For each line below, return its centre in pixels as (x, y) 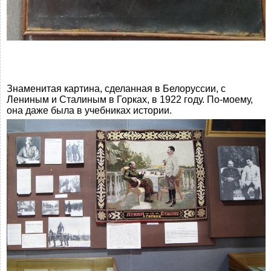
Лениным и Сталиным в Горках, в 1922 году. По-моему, (130, 99)
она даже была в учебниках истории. (89, 110)
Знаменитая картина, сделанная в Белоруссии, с (116, 88)
